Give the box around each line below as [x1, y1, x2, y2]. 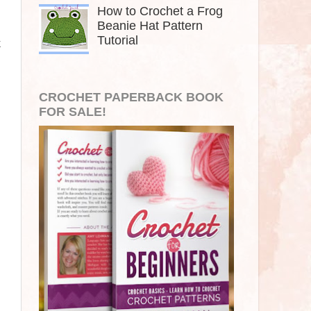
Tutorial [97, 33, 139, 47]
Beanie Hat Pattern [97, 18, 203, 33]
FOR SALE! [39, 105, 106, 119]
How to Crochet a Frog [97, 3, 224, 18]
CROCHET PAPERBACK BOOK [39, 90, 224, 105]
